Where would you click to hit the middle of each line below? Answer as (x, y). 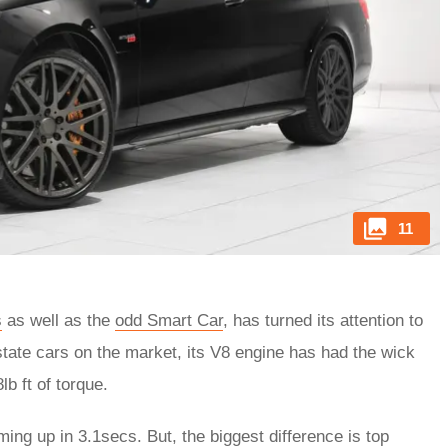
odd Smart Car (169, 321)
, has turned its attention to (323, 321)
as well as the (58, 321)
